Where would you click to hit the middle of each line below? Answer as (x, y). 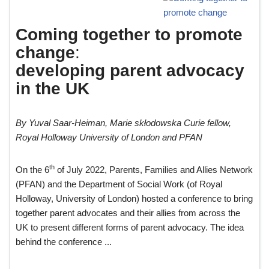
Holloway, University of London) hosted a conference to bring (134, 198)
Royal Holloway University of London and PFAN (109, 137)
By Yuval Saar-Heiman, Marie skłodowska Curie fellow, (123, 123)
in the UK (53, 89)
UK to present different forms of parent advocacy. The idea (130, 227)
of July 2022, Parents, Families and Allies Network (154, 170)
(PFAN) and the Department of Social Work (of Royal (119, 184)
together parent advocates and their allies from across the (128, 213)
